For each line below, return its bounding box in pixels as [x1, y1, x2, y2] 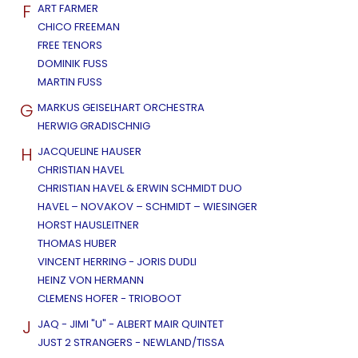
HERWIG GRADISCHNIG [38, 118, 150, 134]
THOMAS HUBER [38, 236, 117, 252]
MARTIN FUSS [38, 74, 102, 90]
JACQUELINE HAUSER [38, 144, 141, 160]
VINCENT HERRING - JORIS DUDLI [38, 254, 197, 270]
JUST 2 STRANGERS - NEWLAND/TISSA [38, 335, 225, 351]
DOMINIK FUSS [38, 56, 108, 72]
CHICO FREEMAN [38, 19, 120, 35]
